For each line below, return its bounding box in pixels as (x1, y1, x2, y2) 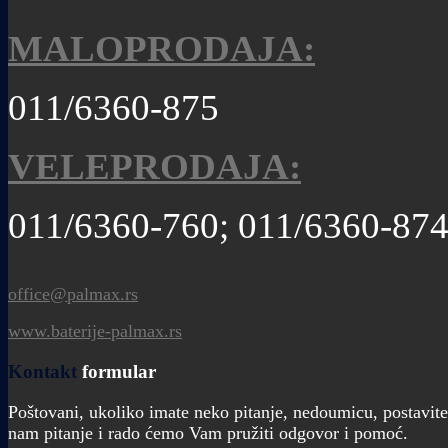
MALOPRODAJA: (8, 28, 315, 70)
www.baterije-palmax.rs (8, 321, 182, 342)
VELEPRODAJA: (8, 146, 301, 188)
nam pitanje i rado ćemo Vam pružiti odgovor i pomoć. (8, 422, 408, 443)
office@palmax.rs (8, 284, 138, 305)
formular (77, 360, 156, 382)
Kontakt (8, 360, 77, 382)
